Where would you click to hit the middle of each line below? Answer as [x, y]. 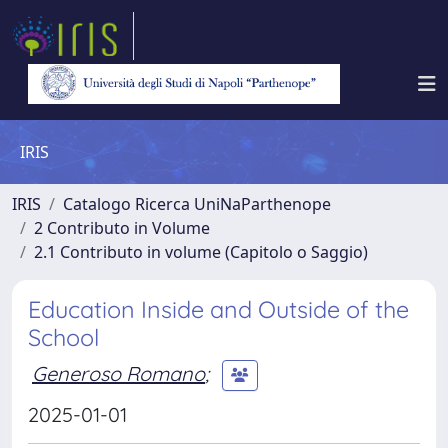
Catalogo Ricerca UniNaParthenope [197, 204]
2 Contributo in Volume [122, 228]
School [63, 337]
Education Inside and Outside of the [218, 309]
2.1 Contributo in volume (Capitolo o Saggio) [201, 252]
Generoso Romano [118, 373]
